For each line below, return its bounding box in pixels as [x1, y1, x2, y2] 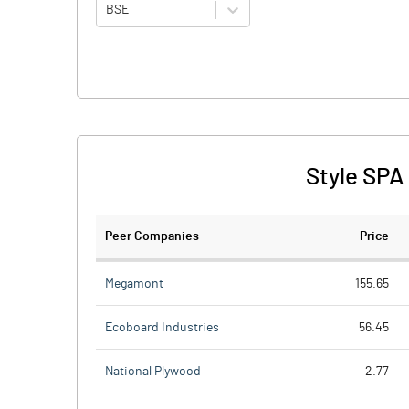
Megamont [105, 277, 163, 290]
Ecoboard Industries [105, 320, 219, 334]
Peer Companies [105, 230, 199, 243]
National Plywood [105, 364, 201, 378]
